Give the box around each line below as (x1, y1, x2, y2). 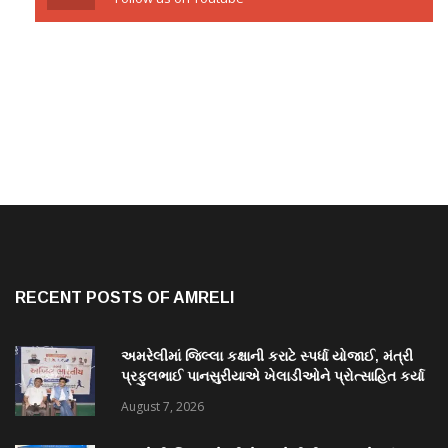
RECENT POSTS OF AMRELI (15, 288, 234, 306)
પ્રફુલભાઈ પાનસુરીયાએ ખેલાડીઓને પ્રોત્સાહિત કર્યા (121, 367, 424, 384)
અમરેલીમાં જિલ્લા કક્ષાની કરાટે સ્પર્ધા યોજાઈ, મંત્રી (121, 347, 413, 364)
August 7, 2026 (121, 397, 204, 415)
